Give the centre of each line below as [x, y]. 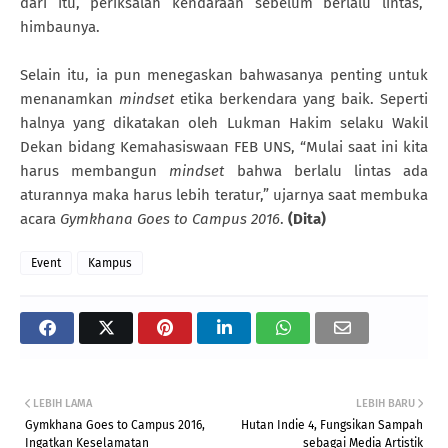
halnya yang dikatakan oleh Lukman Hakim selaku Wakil [224, 122]
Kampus [110, 262]
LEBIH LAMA [62, 403]
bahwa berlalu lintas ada [332, 170]
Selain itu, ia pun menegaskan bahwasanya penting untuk [224, 74]
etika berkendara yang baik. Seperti [304, 98]
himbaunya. [60, 26]
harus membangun [95, 170]
